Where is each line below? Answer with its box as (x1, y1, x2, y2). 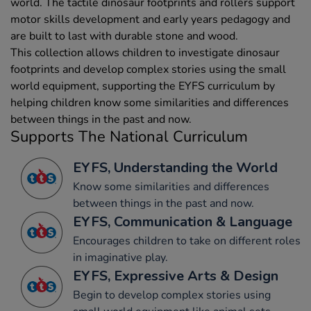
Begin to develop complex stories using (73, 287, 271, 303)
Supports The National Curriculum (10, 126, 248, 148)
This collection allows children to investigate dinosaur (10, 45, 280, 61)
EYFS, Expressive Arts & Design (73, 267, 278, 286)
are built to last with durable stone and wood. (10, 28, 238, 44)
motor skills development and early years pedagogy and (10, 12, 290, 28)
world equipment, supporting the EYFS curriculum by (10, 78, 275, 94)
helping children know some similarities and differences (10, 95, 289, 111)
